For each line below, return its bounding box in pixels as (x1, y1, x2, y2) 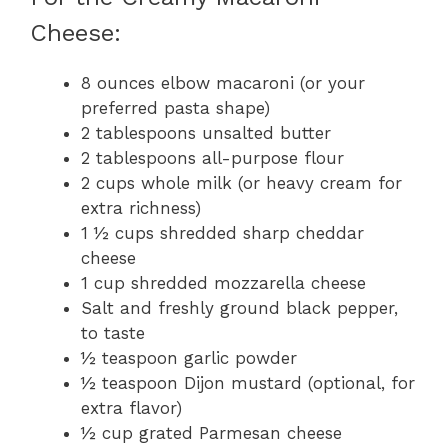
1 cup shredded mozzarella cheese (81, 273, 366, 294)
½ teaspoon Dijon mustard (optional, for (81, 373, 415, 394)
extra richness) (81, 198, 201, 219)
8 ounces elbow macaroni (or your (81, 73, 365, 94)
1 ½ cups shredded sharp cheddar (81, 223, 364, 244)
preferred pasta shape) (81, 98, 270, 119)
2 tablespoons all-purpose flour (81, 148, 344, 169)
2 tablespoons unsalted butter (81, 123, 331, 144)
